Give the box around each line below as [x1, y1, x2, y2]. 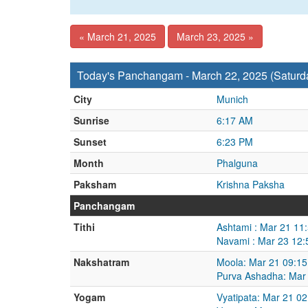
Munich [217, 92, 248, 106]
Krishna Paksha [217, 177, 285, 191]
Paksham [74, 177, 116, 191]
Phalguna [217, 156, 258, 170]
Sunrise [74, 113, 109, 127]
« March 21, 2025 [79, 30, 156, 43]
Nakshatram [74, 255, 129, 269]
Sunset [74, 135, 107, 148]
